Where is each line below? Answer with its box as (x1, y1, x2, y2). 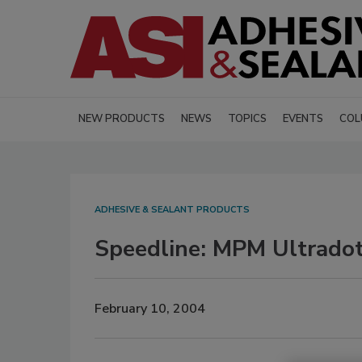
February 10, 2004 (95, 299, 205, 318)
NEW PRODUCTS (78, 112, 165, 127)
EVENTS (283, 112, 323, 127)
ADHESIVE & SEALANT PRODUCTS (95, 204, 250, 217)
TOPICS (228, 112, 267, 127)
